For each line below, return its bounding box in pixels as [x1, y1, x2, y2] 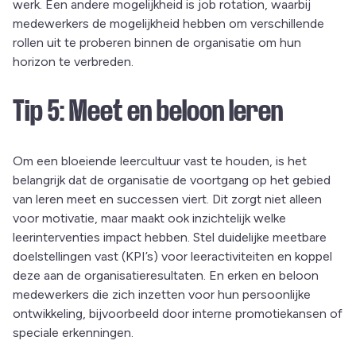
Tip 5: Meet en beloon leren [13, 95, 283, 127]
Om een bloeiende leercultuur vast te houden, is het [13, 153, 307, 168]
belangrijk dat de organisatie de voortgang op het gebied [13, 172, 331, 188]
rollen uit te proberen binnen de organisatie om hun [13, 34, 301, 50]
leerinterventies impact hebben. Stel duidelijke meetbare [13, 229, 327, 245]
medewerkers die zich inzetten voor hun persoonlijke [13, 286, 311, 302]
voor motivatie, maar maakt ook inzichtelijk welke [13, 210, 286, 226]
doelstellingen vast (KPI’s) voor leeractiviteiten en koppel [13, 248, 332, 264]
